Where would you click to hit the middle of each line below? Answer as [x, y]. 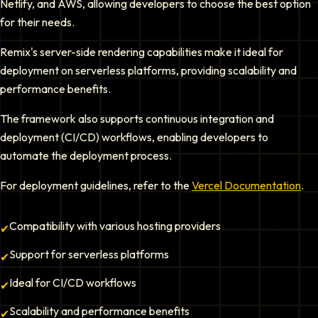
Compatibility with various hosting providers [115, 226]
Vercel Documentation [246, 185]
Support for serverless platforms [89, 254]
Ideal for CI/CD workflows [73, 283]
